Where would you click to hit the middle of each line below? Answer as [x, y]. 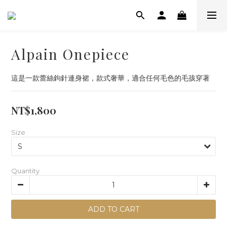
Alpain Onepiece [70, 54]
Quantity [25, 171]
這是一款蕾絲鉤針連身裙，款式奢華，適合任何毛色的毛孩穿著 [110, 78]
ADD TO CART [113, 209]
